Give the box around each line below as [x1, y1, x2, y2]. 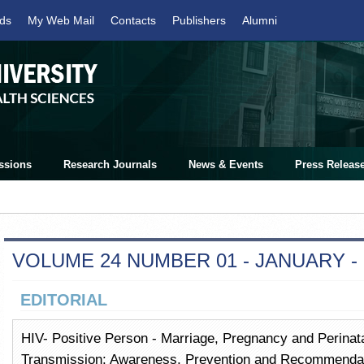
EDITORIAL [20, 291, 107, 309]
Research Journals [63, 158, 157, 171]
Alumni [242, 14, 277, 27]
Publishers [172, 14, 226, 27]
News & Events [188, 158, 263, 171]
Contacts [110, 14, 156, 27]
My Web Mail [28, 14, 94, 27]
